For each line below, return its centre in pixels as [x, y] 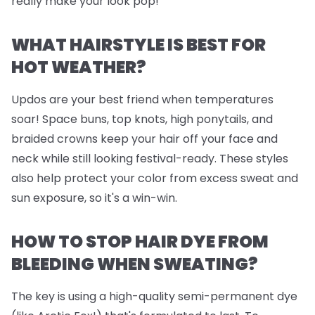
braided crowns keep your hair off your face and [144, 139]
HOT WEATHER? [79, 67]
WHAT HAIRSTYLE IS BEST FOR [139, 44]
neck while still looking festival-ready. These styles [150, 158]
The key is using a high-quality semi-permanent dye [154, 296]
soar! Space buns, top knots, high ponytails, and [142, 119]
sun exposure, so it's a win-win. [94, 198]
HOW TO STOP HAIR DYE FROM [140, 241]
